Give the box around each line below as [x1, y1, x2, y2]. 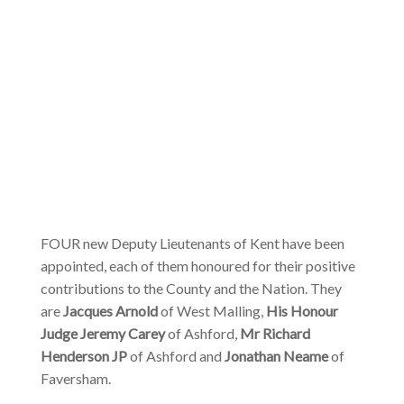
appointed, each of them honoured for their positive [40, 257, 355, 275]
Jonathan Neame [224, 347, 331, 365]
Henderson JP [40, 347, 130, 365]
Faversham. [40, 370, 111, 388]
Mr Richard [239, 325, 310, 343]
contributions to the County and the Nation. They [40, 280, 342, 298]
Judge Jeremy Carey [40, 325, 168, 343]
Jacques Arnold [62, 302, 158, 320]
